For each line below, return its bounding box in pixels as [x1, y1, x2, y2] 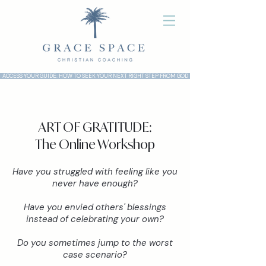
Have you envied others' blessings [24, 201, 166, 213]
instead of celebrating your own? [26, 213, 164, 225]
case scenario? [63, 249, 127, 261]
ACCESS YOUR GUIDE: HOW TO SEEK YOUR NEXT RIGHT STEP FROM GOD [2, 72, 188, 80]
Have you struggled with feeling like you [12, 166, 178, 178]
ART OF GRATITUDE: [38, 119, 152, 135]
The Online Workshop [35, 137, 155, 152]
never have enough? [52, 178, 138, 189]
